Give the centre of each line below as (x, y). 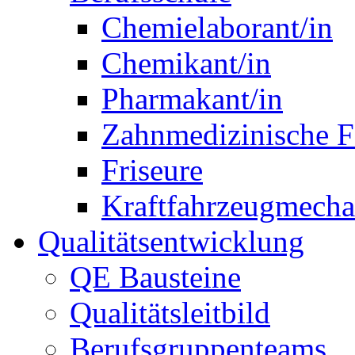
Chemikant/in (186, 63)
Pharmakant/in (192, 99)
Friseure (152, 170)
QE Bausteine (155, 277)
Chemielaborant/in (217, 27)
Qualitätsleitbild (170, 313)
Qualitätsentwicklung (171, 241)
